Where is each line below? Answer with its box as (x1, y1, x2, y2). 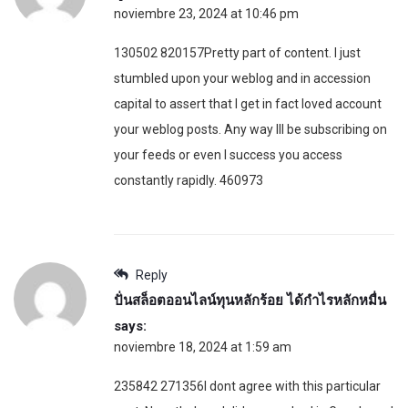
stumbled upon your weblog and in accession (114, 70, 371, 86)
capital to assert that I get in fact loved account (114, 96, 382, 111)
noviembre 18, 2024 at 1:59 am (114, 339, 291, 354)
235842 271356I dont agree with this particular (114, 378, 381, 393)
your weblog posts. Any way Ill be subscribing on (114, 121, 387, 137)
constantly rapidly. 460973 (114, 172, 263, 188)
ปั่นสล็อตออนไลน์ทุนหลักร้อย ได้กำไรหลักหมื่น (114, 291, 386, 309)
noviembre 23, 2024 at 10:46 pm (114, 5, 299, 21)
